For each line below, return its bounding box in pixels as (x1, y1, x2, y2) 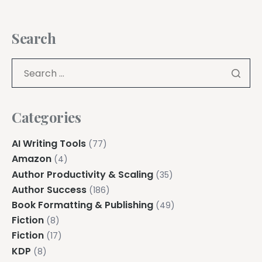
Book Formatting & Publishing (12, 198, 153, 212)
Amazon (12, 152, 51, 166)
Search (12, 29, 56, 48)
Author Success (12, 182, 87, 196)
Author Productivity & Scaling (12, 167, 153, 181)
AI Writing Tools (12, 137, 86, 151)
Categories (12, 108, 81, 127)
